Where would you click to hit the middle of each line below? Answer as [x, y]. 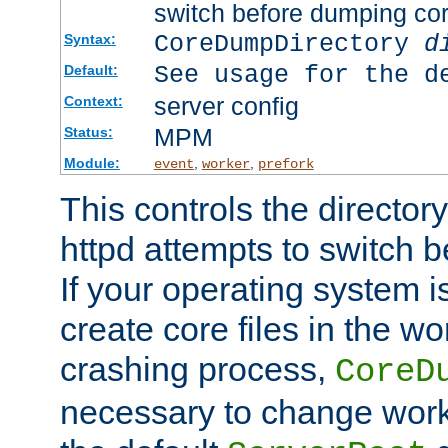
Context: [93, 100]
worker [225, 163]
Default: [90, 69]
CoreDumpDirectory [288, 44]
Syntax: [89, 38]
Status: [88, 131]
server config [226, 105]
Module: [91, 162]
